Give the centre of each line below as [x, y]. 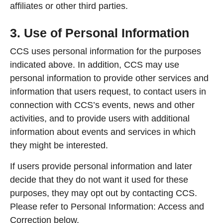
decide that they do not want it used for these [99, 179]
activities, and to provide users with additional [100, 119]
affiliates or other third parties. [69, 6]
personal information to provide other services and [109, 78]
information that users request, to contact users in [108, 92]
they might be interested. [59, 146]
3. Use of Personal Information [100, 33]
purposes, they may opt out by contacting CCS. [104, 193]
